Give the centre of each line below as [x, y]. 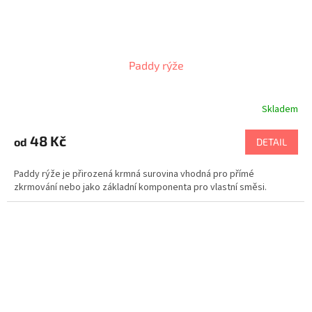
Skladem [280, 109]
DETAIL [272, 142]
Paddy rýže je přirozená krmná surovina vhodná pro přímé [134, 174]
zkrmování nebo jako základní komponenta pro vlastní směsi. [142, 188]
